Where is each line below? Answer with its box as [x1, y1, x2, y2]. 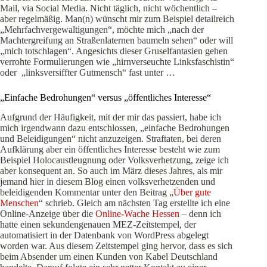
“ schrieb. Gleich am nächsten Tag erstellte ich [39, 198, 215, 209]
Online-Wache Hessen [95, 209, 179, 219]
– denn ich [179, 209, 221, 219]
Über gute [173, 187, 211, 198]
